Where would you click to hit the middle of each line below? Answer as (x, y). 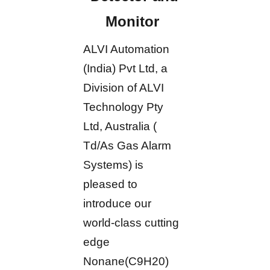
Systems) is (114, 165)
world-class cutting (131, 222)
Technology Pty (124, 107)
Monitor (135, 21)
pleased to (111, 184)
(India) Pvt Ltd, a (126, 68)
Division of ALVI (124, 87)
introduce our (118, 203)
